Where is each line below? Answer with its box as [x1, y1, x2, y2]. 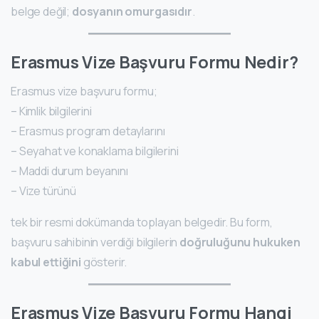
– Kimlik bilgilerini [11, 103, 92, 120]
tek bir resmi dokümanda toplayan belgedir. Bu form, [11, 214, 273, 231]
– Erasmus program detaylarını [11, 123, 165, 140]
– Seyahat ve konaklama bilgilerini [11, 143, 179, 159]
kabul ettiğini [11, 254, 81, 271]
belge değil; [11, 4, 72, 20]
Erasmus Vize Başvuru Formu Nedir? [11, 51, 298, 74]
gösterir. [80, 254, 127, 271]
